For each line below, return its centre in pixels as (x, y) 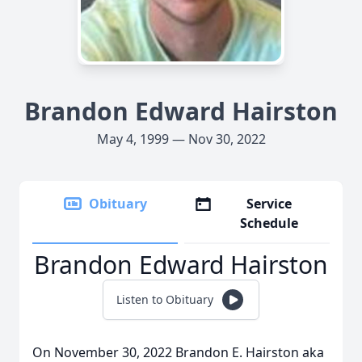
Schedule (269, 223)
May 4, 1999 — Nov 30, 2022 (181, 139)
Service (269, 204)
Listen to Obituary (165, 299)
